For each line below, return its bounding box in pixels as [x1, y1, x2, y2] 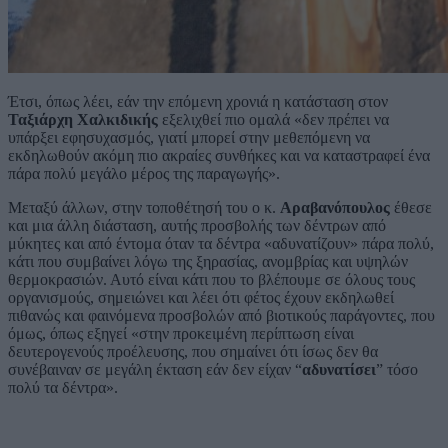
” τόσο [376, 360, 418, 378]
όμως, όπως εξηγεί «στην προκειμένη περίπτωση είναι [8, 324, 354, 342]
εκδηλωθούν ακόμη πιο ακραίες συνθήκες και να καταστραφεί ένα [8, 146, 430, 164]
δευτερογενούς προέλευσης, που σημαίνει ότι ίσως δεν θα [8, 342, 378, 360]
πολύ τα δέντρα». [8, 378, 118, 396]
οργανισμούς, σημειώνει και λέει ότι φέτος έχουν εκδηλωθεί [8, 288, 394, 306]
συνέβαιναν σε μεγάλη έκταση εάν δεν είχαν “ [8, 360, 302, 378]
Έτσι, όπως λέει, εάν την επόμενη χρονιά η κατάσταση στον [8, 92, 388, 110]
